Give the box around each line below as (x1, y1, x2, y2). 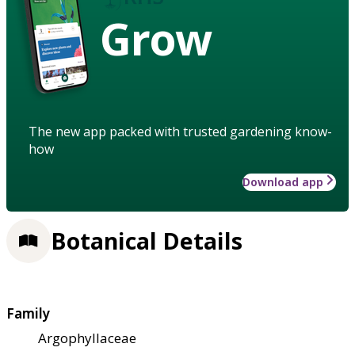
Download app (242, 174, 323, 189)
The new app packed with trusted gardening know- (29, 122, 332, 140)
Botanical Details (51, 226, 242, 257)
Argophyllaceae (38, 328, 136, 347)
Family (6, 303, 50, 323)
